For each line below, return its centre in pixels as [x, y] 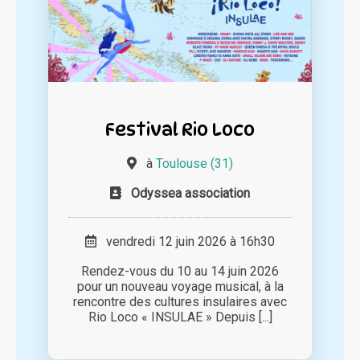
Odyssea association [190, 194]
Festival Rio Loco [180, 129]
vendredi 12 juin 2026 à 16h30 [186, 242]
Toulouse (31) [194, 164]
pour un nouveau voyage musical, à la [180, 287]
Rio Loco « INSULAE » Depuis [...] [180, 317]
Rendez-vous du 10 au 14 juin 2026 [180, 272]
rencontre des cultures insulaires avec [180, 302]
